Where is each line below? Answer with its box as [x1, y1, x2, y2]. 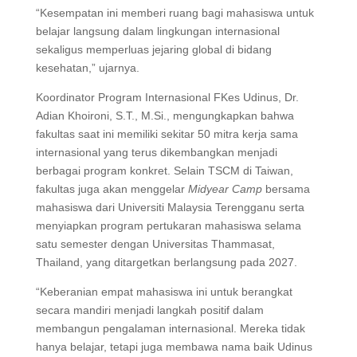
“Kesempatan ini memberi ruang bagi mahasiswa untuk [35, 6, 314, 19]
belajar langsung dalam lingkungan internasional [35, 24, 280, 37]
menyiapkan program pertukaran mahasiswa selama [35, 218, 301, 232]
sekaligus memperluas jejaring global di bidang [35, 42, 272, 56]
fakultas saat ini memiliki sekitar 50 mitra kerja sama [35, 127, 298, 140]
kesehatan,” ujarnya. [35, 61, 139, 74]
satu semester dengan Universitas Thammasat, [35, 237, 275, 250]
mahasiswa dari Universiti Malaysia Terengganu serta [35, 200, 304, 214]
